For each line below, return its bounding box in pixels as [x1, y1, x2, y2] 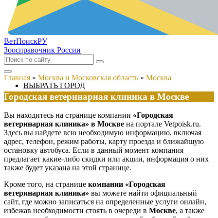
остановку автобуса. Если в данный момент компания [4, 146, 183, 155]
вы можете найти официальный [89, 189, 197, 198]
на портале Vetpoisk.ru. [124, 120, 201, 128]
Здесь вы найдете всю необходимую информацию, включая [4, 128, 201, 137]
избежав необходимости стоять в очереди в [4, 206, 149, 215]
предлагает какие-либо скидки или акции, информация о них [4, 155, 209, 163]
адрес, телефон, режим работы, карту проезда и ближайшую [4, 137, 204, 146]
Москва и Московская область [38, 73, 138, 82]
